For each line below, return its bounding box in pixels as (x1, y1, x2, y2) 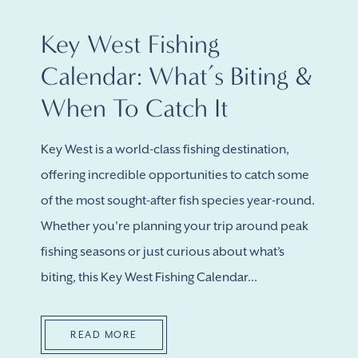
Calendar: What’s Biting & (41, 61, 312, 91)
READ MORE (70, 329, 137, 340)
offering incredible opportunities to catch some (41, 168, 309, 182)
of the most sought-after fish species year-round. (41, 193, 315, 208)
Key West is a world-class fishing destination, (41, 142, 289, 157)
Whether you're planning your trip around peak (41, 219, 308, 233)
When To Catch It (41, 93, 229, 123)
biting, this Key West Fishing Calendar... (41, 270, 257, 284)
